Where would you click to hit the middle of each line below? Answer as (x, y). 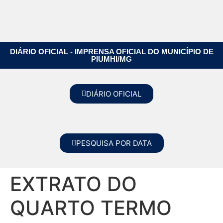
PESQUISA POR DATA (114, 143)
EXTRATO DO (73, 184)
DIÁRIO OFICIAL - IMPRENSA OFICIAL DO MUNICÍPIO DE (111, 52)
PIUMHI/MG (111, 59)
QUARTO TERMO (91, 208)
